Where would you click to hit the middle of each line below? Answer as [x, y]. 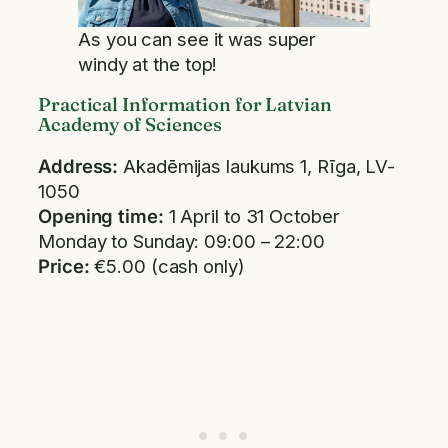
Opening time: [103, 215]
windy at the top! [148, 63]
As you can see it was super [197, 38]
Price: [64, 265]
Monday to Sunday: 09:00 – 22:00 [181, 240]
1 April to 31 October [254, 215]
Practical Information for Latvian [185, 105]
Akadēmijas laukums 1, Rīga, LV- [257, 165]
